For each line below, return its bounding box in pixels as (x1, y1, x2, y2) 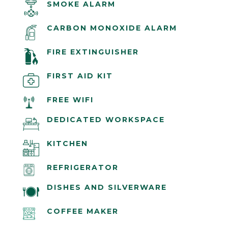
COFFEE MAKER (46, 207, 119, 216)
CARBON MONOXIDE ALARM (46, 23, 177, 33)
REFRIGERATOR (46, 163, 119, 173)
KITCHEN (46, 139, 88, 149)
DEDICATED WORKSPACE (46, 115, 165, 125)
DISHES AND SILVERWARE (46, 183, 167, 192)
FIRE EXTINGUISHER (46, 47, 139, 57)
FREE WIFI (46, 95, 94, 105)
